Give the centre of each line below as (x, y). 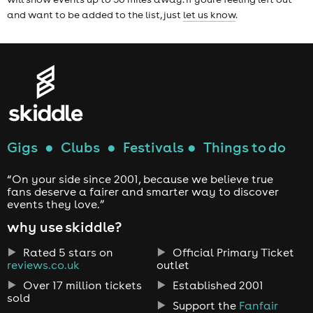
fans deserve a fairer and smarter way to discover (143, 192)
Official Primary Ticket (232, 253)
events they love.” (56, 204)
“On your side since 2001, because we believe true (140, 179)
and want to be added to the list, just (95, 14)
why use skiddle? (64, 227)
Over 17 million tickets (81, 285)
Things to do (245, 147)
